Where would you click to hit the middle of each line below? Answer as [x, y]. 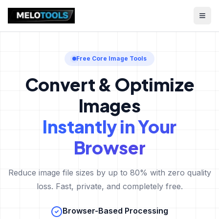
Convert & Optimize [109, 84]
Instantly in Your [109, 126]
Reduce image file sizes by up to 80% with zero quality [109, 173]
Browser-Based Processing [115, 211]
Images [109, 105]
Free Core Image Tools [111, 58]
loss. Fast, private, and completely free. [109, 186]
